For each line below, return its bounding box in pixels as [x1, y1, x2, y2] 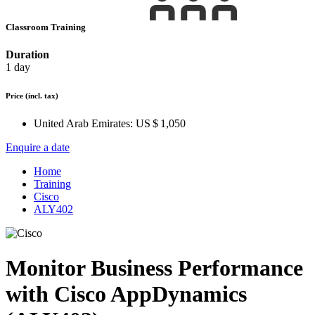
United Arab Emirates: [34, 117, 133, 130]
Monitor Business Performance [6, 255, 303, 281]
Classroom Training [6, 22, 88, 33]
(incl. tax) [25, 91, 58, 101]
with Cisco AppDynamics [6, 281, 247, 307]
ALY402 [34, 203, 73, 216]
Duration [6, 49, 49, 61]
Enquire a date [6, 141, 70, 154]
